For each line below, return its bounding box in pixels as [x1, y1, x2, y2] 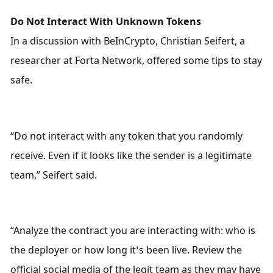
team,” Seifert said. [10, 168, 97, 182]
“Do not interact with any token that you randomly [10, 129, 243, 143]
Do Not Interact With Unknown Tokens [10, 15, 202, 29]
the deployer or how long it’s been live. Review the [10, 243, 243, 257]
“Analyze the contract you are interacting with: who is [10, 224, 256, 238]
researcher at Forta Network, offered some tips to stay [10, 54, 263, 68]
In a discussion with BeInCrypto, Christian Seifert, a [10, 34, 246, 48]
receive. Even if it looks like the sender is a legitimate [10, 148, 252, 162]
